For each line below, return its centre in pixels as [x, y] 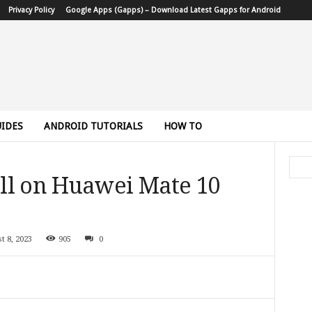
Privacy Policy [31, 10]
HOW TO [182, 126]
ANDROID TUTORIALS [93, 126]
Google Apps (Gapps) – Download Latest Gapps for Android [173, 10]
